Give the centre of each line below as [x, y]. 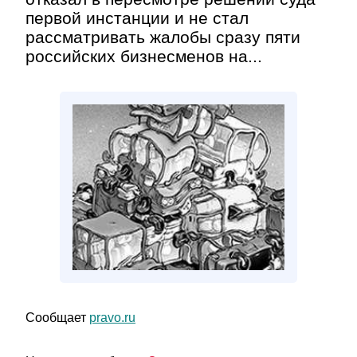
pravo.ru [112, 318]
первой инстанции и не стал [137, 18]
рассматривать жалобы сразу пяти [163, 37]
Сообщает [57, 318]
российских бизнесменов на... [144, 56]
